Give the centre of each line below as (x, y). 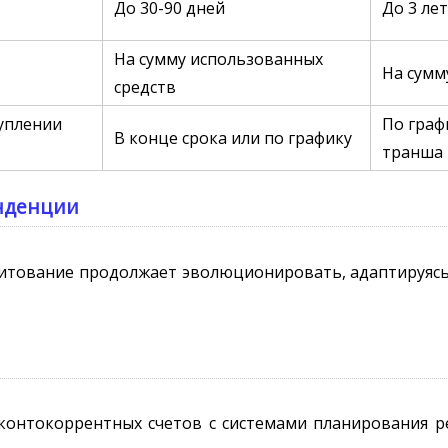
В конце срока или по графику (233, 138)
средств (145, 87)
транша (413, 152)
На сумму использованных (219, 59)
